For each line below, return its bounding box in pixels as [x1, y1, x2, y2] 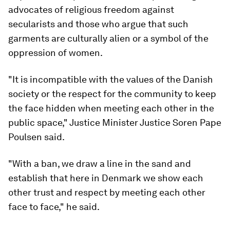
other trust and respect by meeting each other [8, 187, 205, 198]
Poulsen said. [8, 131, 65, 142]
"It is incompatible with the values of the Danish [8, 74, 213, 85]
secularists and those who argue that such [8, 18, 188, 29]
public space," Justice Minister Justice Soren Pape [8, 117, 221, 128]
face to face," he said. [8, 201, 100, 212]
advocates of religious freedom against [8, 4, 174, 15]
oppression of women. [8, 47, 103, 58]
